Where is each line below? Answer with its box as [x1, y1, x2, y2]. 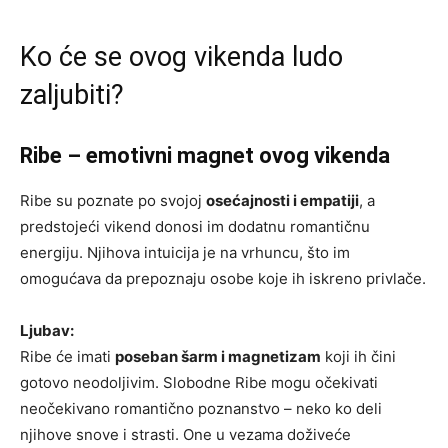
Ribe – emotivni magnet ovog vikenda [20, 142, 390, 168]
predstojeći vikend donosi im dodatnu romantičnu [20, 216, 370, 236]
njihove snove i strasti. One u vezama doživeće [20, 424, 351, 444]
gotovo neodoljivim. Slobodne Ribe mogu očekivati [20, 372, 378, 392]
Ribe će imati [20, 346, 115, 366]
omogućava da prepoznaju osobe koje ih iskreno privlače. [20, 268, 426, 288]
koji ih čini [321, 346, 396, 366]
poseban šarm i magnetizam [115, 346, 321, 366]
